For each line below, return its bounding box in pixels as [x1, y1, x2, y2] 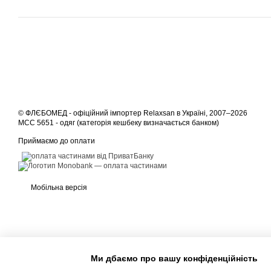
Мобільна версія [29, 183, 87, 192]
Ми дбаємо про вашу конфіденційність [91, 253, 258, 263]
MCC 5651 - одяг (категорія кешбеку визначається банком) [18, 119, 219, 127]
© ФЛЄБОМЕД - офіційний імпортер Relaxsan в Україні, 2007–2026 [18, 109, 247, 117]
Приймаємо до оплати [18, 137, 95, 145]
